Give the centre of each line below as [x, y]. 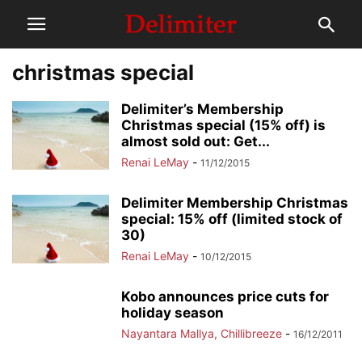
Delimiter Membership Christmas [235, 203]
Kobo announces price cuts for [225, 297]
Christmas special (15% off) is [223, 125]
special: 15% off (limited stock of [232, 219]
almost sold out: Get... [196, 141]
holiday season [173, 313]
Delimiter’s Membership [202, 109]
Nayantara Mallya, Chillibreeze [202, 333]
